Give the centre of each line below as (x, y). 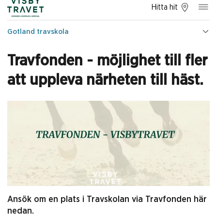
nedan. (21, 211)
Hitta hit (165, 7)
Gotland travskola (38, 31)
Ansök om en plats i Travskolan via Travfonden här (107, 200)
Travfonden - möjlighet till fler (107, 60)
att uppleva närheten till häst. (105, 80)
